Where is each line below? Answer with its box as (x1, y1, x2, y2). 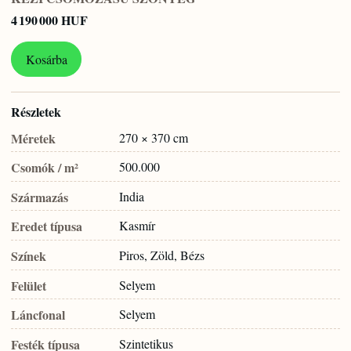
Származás (11, 187, 68, 206)
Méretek (11, 128, 56, 147)
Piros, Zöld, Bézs (119, 246, 204, 263)
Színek (11, 246, 46, 265)
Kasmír (119, 217, 155, 234)
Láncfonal (11, 306, 65, 324)
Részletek (11, 103, 61, 121)
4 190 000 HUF (11, 10, 88, 29)
